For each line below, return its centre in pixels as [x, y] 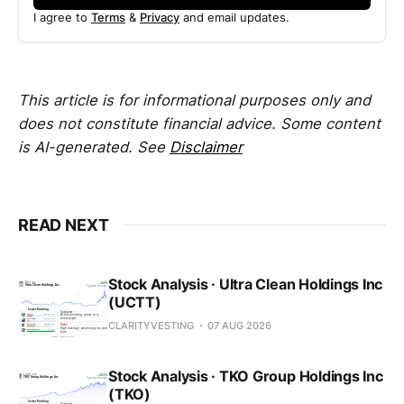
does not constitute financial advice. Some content [199, 123]
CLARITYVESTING [151, 325]
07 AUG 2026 [239, 325]
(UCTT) [135, 302]
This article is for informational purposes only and [194, 100]
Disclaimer [206, 147]
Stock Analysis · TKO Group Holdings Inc [246, 376]
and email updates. [234, 18]
